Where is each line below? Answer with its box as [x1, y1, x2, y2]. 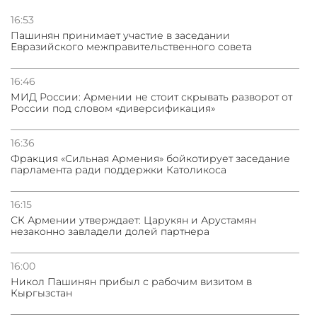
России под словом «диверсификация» [11, 102, 215, 115]
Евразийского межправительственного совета [11, 40, 252, 54]
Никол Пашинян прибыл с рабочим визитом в [11, 275, 252, 289]
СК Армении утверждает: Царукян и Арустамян [11, 214, 256, 227]
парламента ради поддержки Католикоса [11, 163, 226, 177]
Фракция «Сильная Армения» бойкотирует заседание [11, 152, 290, 166]
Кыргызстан [11, 287, 72, 300]
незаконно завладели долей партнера [11, 225, 209, 238]
